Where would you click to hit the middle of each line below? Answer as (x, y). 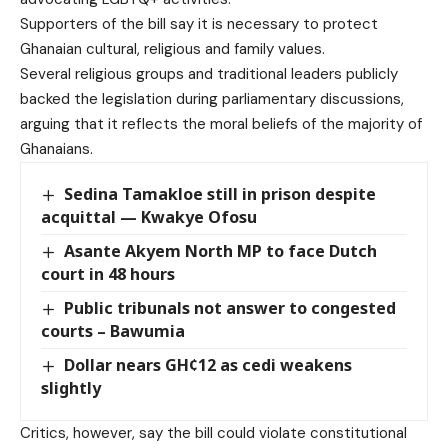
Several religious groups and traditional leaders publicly (209, 73)
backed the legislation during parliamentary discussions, (212, 98)
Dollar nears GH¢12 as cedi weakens (208, 364)
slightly (71, 388)
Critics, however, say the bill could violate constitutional (213, 433)
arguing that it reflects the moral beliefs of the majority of (221, 123)
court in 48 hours (108, 273)
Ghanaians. (56, 148)
